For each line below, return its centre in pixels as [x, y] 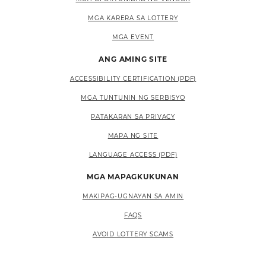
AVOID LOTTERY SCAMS [133, 234]
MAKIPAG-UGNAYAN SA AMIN [133, 196]
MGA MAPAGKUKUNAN [133, 177]
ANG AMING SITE [133, 59]
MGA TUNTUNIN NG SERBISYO [133, 98]
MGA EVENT [133, 37]
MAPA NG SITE [133, 136]
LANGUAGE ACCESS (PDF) [133, 155]
